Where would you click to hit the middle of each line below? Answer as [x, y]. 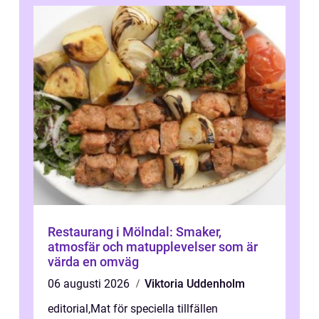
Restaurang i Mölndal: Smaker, [135, 232]
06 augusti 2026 [90, 284]
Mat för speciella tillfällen [154, 309]
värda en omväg [93, 262]
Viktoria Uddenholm [195, 284]
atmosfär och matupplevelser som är [153, 247]
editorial [68, 309]
